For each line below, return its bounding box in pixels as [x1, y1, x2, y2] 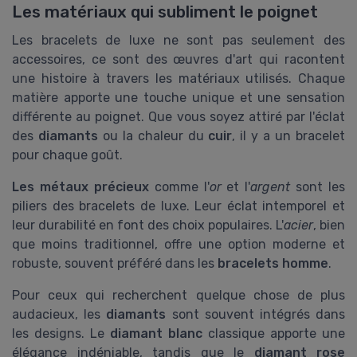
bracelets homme [218, 256, 328, 272]
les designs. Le [12, 326, 110, 342]
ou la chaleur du [97, 128, 209, 144]
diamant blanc [110, 326, 202, 342]
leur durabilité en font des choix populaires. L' [12, 218, 284, 233]
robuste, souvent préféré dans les [12, 256, 218, 272]
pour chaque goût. [12, 147, 123, 163]
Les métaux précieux [12, 179, 149, 195]
